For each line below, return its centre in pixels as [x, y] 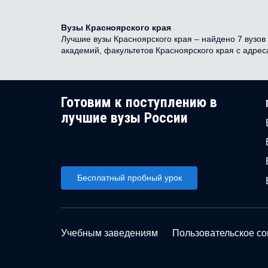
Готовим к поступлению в [139, 102]
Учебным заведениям [109, 233]
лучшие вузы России [124, 118]
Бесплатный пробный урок [129, 177]
